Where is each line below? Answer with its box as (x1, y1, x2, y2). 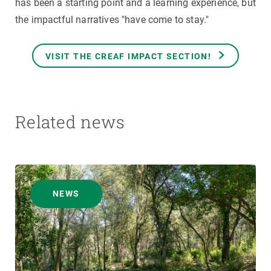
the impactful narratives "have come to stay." (15, 14, 209, 26)
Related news (15, 111, 125, 134)
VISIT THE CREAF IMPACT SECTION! (45, 51, 212, 61)
